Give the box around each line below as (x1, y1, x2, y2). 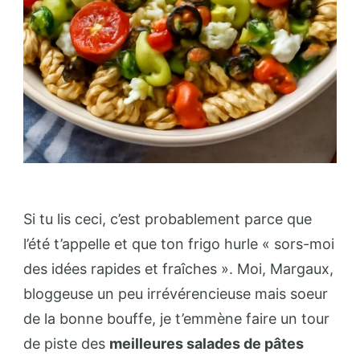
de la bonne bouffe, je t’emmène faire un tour (23, 309, 329, 327)
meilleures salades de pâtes (109, 334, 304, 352)
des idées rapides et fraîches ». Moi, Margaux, (23, 260, 333, 277)
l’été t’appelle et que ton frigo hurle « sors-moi (23, 235, 334, 252)
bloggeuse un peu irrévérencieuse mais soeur (23, 284, 328, 302)
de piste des (23, 334, 109, 352)
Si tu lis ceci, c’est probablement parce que (23, 210, 312, 227)
